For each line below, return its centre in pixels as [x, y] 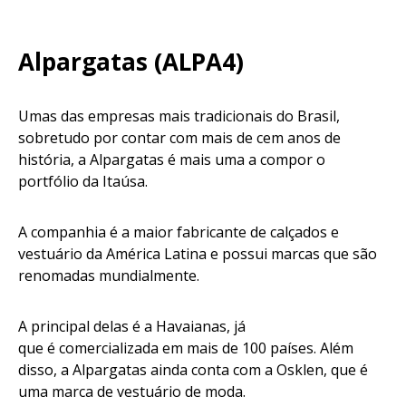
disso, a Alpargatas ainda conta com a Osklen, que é [193, 370]
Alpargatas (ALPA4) [131, 62]
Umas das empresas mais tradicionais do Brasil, [179, 116]
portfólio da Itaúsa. [88, 182]
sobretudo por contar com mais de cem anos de [179, 138]
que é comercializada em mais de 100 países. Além [186, 348]
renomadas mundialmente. [111, 276]
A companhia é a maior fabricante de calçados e [179, 232]
